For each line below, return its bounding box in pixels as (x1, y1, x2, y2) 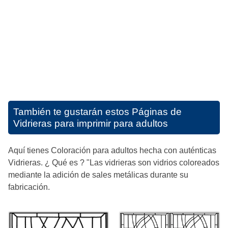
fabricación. (8, 182, 50, 191)
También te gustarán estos (13, 106, 132, 117)
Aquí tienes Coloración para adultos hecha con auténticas (8, 146, 216, 155)
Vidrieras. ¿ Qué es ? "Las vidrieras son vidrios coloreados (8, 158, 219, 167)
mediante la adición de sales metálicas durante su (8, 170, 188, 179)
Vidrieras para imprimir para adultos (13, 118, 168, 129)
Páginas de (132, 106, 182, 117)
